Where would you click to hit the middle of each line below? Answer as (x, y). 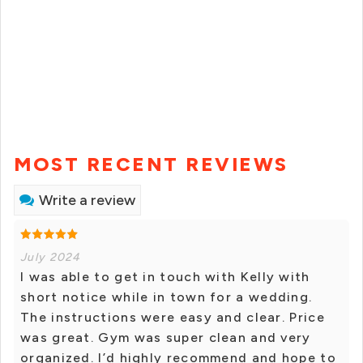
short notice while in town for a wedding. (167, 297)
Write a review (87, 200)
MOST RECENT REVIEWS (151, 164)
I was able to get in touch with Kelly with (165, 277)
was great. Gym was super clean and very (166, 337)
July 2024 (51, 257)
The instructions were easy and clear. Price (173, 317)
